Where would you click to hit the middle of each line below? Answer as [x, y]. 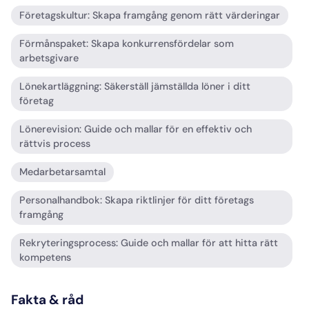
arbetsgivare [49, 58]
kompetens [45, 258]
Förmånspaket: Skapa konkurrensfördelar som [127, 44]
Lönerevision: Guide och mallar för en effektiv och [136, 129]
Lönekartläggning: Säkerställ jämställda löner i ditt [135, 87]
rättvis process [55, 144]
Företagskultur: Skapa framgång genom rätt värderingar [150, 16]
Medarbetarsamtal [62, 172]
